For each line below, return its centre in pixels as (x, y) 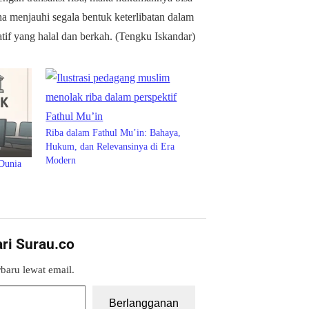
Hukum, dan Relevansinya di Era (110, 147)
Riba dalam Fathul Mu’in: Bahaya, (113, 133)
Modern (61, 161)
